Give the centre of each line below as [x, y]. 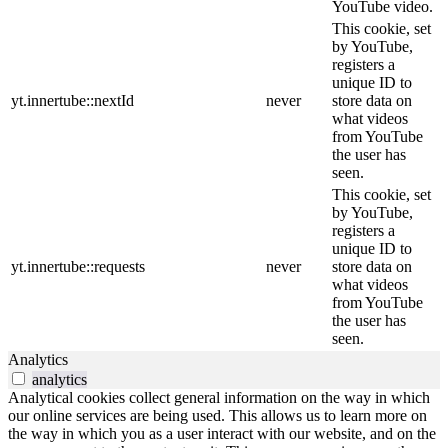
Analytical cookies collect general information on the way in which [219, 397]
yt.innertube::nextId [72, 100]
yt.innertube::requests [78, 266]
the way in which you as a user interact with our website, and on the [222, 433]
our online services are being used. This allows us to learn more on [217, 415]
